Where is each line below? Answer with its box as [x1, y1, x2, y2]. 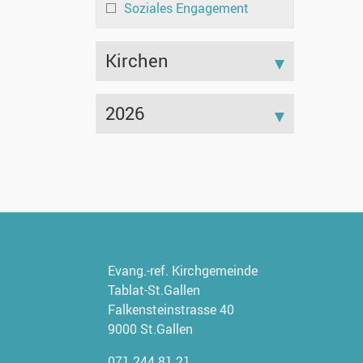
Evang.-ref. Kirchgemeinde [108, 262, 258, 280]
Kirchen [105, 48, 169, 74]
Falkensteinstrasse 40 [108, 301, 234, 319]
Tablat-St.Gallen [108, 281, 200, 300]
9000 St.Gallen [108, 320, 193, 339]
